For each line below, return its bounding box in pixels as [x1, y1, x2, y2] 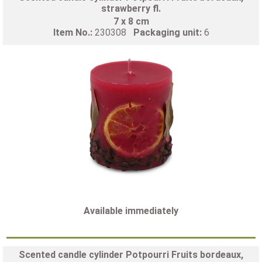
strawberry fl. [101, 2, 161, 14]
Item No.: [53, 26, 95, 38]
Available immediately [84, 205, 178, 216]
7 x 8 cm [113, 15, 149, 27]
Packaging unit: [133, 26, 204, 38]
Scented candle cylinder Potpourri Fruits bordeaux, [19, 249, 243, 260]
